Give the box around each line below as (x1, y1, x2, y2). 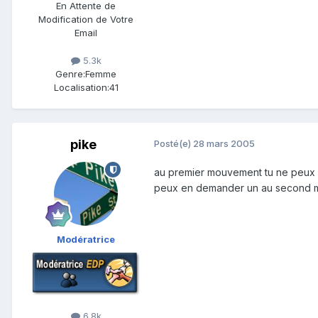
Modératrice (57, 234, 115, 246)
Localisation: (53, 82, 109, 94)
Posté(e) (154, 138, 193, 150)
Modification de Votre (38, 13, 133, 26)
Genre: (55, 68, 85, 80)
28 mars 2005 (193, 138, 255, 150)
